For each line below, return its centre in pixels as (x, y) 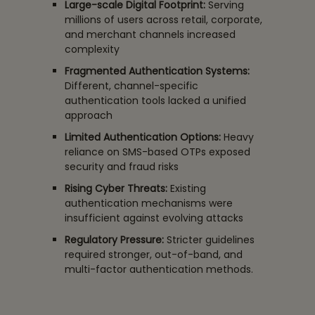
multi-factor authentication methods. (159, 269)
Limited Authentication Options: (142, 137)
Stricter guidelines (209, 239)
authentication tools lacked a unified (155, 100)
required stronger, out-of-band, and (153, 254)
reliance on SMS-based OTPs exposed (157, 152)
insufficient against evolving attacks (154, 218)
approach (88, 115)
